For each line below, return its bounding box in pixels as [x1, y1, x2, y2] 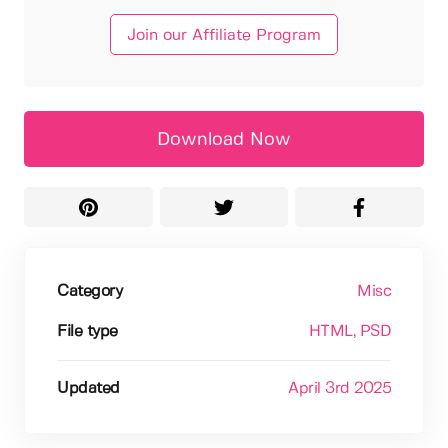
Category [57, 284, 122, 300]
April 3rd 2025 [288, 381, 391, 397]
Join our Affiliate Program [127, 28, 321, 44]
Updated [57, 381, 120, 397]
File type [57, 324, 118, 340]
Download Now [157, 131, 291, 150]
